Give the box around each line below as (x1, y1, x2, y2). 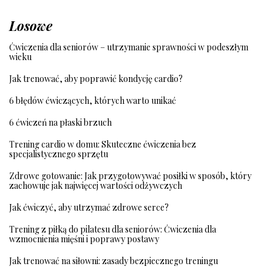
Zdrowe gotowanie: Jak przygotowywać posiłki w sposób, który (9, 169, 251, 182)
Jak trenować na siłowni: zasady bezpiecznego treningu (9, 254, 218, 267)
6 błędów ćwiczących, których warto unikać (9, 94, 176, 106)
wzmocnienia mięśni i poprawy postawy (9, 233, 159, 245)
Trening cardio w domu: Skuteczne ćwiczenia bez (9, 138, 196, 150)
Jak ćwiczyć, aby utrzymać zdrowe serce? (9, 201, 169, 213)
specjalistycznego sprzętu (9, 148, 108, 160)
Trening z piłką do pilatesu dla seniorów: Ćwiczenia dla (9, 223, 216, 235)
